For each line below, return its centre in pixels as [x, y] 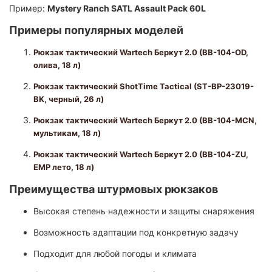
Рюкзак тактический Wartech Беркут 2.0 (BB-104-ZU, [141, 154]
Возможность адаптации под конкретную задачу [136, 232]
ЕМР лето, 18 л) [64, 167]
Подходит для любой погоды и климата [115, 253]
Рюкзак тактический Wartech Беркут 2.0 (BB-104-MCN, [145, 120]
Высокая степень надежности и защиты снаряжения [144, 211]
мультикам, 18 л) [67, 133]
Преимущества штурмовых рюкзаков [114, 189]
